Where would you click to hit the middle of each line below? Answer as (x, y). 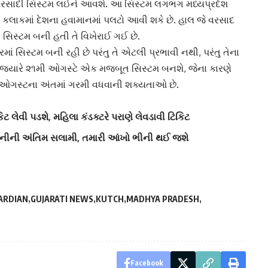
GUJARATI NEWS (62, 199)
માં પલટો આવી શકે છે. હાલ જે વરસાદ (163, 20)
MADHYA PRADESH (163, 199)
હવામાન (75, 20)
